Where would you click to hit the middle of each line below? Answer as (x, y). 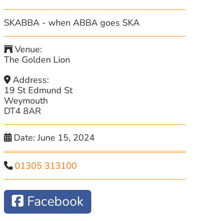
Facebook (55, 202)
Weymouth (26, 101)
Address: (31, 80)
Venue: (29, 49)
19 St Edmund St (38, 90)
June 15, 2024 (66, 138)
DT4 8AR (22, 111)
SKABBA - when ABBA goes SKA (72, 23)
